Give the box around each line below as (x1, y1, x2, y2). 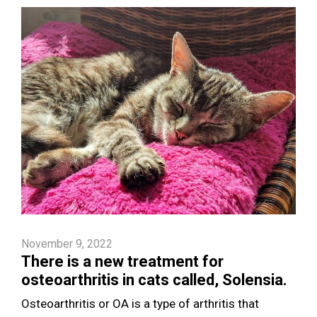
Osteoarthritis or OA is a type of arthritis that (21, 296, 259, 311)
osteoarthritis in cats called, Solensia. (21, 271, 287, 289)
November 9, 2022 (21, 237, 113, 251)
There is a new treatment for (21, 253, 224, 271)
